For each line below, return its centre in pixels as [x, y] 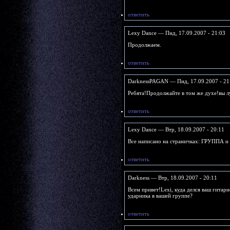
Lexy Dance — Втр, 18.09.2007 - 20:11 [176, 129]
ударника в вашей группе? [160, 195]
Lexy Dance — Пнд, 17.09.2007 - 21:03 [176, 33]
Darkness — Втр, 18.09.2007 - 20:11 [172, 177]
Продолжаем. [144, 44]
